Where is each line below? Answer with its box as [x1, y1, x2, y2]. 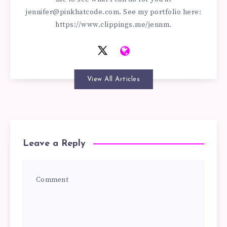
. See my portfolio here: [119, 7, 201, 17]
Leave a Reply [23, 138, 86, 148]
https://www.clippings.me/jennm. [55, 20, 172, 29]
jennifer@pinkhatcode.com [26, 7, 119, 17]
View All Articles [87, 75, 140, 83]
